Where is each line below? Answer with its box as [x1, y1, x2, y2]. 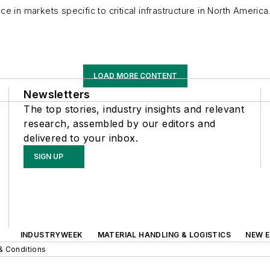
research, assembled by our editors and [24, 118, 216, 130]
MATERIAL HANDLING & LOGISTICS [97, 230, 231, 239]
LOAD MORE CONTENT [93, 71, 177, 80]
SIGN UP [34, 152, 64, 161]
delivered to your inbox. [24, 132, 138, 144]
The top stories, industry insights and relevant [24, 103, 245, 115]
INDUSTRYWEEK [20, 230, 83, 239]
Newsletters [24, 88, 90, 101]
